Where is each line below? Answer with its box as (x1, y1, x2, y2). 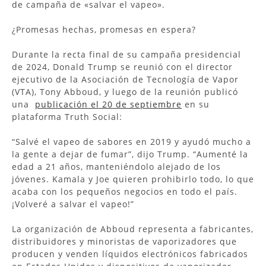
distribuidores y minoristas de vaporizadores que (12, 235, 237, 247)
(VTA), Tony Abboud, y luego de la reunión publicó (12, 85, 238, 97)
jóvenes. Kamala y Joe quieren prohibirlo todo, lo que (12, 173, 254, 185)
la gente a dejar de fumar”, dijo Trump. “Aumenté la (12, 148, 248, 160)
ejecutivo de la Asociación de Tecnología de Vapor (12, 73, 239, 85)
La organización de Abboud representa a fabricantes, (12, 223, 254, 235)
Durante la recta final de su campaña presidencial (12, 48, 241, 60)
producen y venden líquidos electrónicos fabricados (12, 248, 248, 259)
